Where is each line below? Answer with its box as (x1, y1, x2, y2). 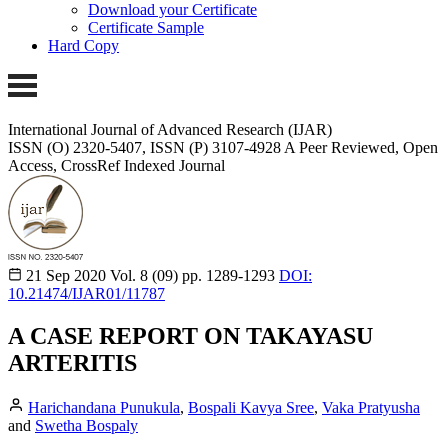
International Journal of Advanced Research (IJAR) (8, 120, 332, 138)
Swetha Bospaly (35, 416, 138, 434)
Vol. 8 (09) (110, 266, 178, 284)
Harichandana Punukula (28, 398, 180, 416)
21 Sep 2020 (26, 266, 106, 284)
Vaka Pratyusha (322, 398, 420, 416)
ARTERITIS (8, 349, 137, 376)
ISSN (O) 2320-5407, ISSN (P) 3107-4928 (8, 138, 281, 156)
